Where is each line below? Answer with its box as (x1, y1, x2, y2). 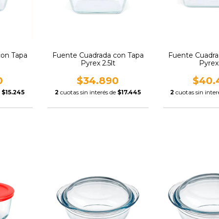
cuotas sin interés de (60, 88, 118, 96)
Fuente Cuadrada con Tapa (52, 50, 144, 60)
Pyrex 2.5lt (80, 58, 115, 67)
